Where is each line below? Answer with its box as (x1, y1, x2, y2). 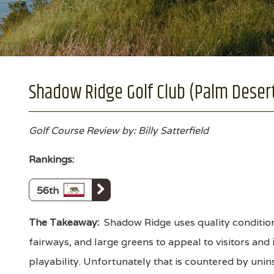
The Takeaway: (29, 216, 99, 229)
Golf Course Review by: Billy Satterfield (29, 124, 209, 137)
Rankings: (29, 153, 74, 166)
